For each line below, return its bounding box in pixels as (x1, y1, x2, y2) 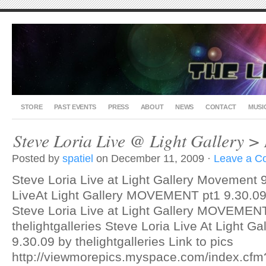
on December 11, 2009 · (93, 153, 214, 164)
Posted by (12, 153, 62, 164)
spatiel (62, 153, 93, 164)
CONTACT (205, 103, 236, 110)
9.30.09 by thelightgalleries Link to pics (12, 235, 233, 248)
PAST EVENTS (54, 103, 97, 110)
